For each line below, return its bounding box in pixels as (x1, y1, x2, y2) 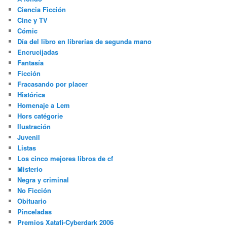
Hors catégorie (17, 111, 63, 121)
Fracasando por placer (17, 79, 88, 89)
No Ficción (17, 185, 52, 196)
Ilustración (17, 122, 51, 132)
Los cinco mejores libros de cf (17, 154, 113, 164)
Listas (17, 143, 36, 153)
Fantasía (17, 58, 44, 68)
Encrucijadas (17, 47, 59, 57)
